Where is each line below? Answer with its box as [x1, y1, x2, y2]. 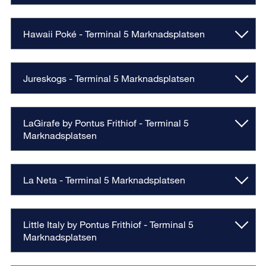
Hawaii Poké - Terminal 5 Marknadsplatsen [23, 28, 205, 40]
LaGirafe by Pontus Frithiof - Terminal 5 [23, 117, 189, 129]
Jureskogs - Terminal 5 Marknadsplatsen [23, 72, 195, 84]
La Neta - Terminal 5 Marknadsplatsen [23, 174, 185, 186]
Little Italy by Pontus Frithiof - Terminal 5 [23, 218, 194, 230]
